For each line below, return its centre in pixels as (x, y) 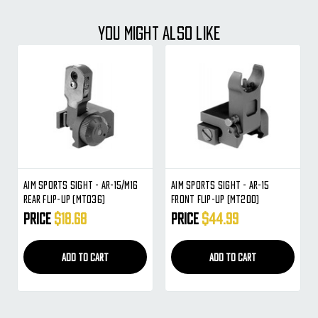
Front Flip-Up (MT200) (215, 199)
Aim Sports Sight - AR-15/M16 (81, 185)
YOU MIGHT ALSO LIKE (159, 32)
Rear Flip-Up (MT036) (64, 199)
